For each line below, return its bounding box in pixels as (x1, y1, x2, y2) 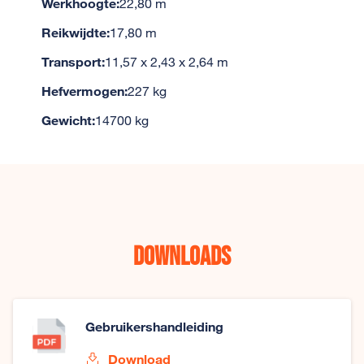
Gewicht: (41, 112, 95, 128)
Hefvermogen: (41, 83, 128, 98)
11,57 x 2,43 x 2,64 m (104, 54, 228, 70)
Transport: (41, 54, 105, 69)
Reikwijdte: (41, 24, 110, 40)
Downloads (133, 241, 231, 273)
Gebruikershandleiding (85, 318, 224, 334)
